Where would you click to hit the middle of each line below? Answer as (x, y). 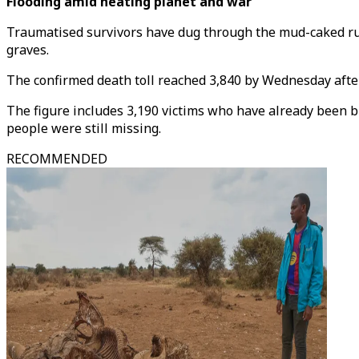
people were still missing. (84, 128)
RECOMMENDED (57, 159)
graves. (28, 50)
